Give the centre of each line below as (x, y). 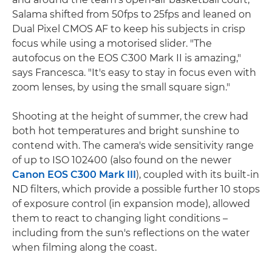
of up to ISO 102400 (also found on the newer (122, 160)
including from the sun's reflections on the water (131, 233)
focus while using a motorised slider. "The (112, 44)
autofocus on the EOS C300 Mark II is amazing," (127, 58)
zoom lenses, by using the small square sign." (121, 87)
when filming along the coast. (84, 248)
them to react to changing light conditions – (120, 219)
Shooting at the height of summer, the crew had (130, 117)
